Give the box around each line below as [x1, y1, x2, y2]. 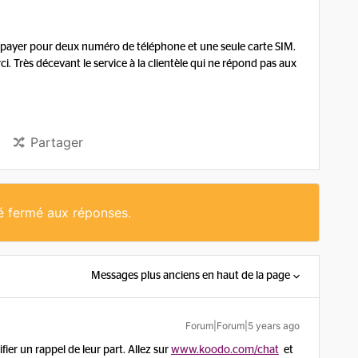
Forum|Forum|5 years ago [185, 320, 300, 332]
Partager [30, 134, 83, 150]
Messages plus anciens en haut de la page [91, 270, 290, 281]
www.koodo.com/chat [171, 344, 279, 356]
